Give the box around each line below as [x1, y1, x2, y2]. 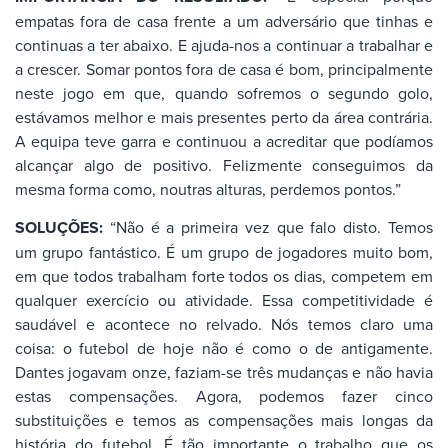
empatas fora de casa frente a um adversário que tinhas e [15, 9, 433, 32]
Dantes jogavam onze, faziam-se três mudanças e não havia [15, 361, 433, 384]
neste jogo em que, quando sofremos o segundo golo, [15, 81, 433, 104]
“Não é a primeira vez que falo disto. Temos [103, 216, 433, 239]
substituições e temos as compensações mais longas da [15, 409, 433, 432]
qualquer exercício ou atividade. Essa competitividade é [15, 289, 433, 312]
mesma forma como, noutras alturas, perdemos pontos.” [15, 177, 401, 200]
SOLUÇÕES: [15, 216, 103, 240]
